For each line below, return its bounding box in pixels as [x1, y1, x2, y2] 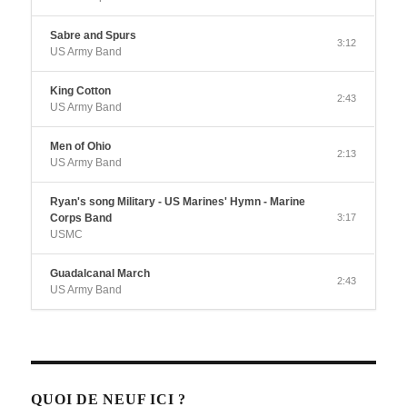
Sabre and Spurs [50, 29, 137, 43]
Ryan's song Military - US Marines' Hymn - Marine [50, 195, 306, 209]
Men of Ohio [50, 140, 112, 154]
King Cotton [50, 84, 112, 98]
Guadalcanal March [50, 267, 151, 281]
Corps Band [50, 212, 113, 225]
